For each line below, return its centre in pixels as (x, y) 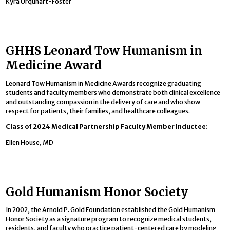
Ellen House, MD (30, 142)
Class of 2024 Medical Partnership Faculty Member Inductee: (107, 127)
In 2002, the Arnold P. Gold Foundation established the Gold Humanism (111, 210)
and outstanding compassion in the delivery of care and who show (103, 102)
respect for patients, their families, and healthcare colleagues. (98, 111)
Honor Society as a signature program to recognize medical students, (109, 219)
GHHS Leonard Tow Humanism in (104, 51)
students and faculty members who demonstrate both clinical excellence (113, 92)
